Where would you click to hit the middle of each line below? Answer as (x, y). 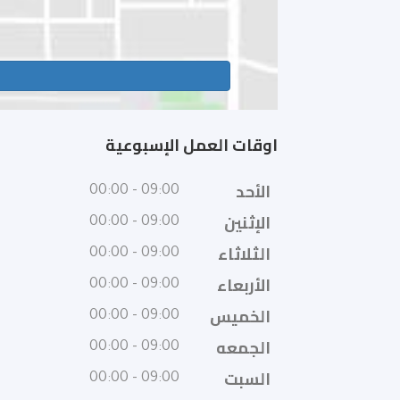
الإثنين (247, 223)
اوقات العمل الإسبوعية (192, 145)
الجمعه (243, 348)
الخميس (240, 317)
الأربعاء (244, 285)
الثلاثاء (244, 254)
